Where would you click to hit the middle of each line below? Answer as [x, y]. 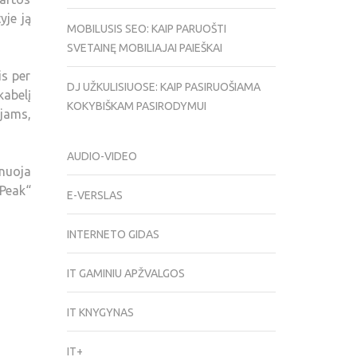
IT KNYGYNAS [100, 313]
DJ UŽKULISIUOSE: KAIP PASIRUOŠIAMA [163, 87]
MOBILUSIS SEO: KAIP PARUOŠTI [146, 29]
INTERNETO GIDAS [113, 235]
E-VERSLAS [94, 196]
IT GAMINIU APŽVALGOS [126, 274]
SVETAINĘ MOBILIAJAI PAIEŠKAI [144, 48]
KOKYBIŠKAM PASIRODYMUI [136, 106]
